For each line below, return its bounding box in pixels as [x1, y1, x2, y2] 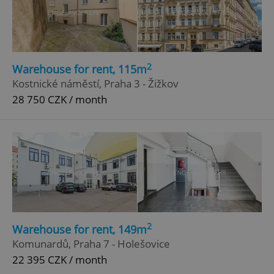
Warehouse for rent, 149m [12, 221, 147, 237]
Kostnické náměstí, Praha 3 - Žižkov [12, 76, 179, 91]
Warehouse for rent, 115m [12, 62, 147, 77]
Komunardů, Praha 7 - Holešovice [12, 236, 170, 251]
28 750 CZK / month [12, 92, 107, 107]
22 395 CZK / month [12, 252, 107, 267]
